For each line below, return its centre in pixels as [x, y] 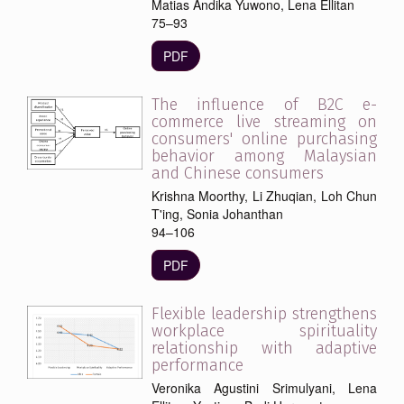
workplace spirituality [264, 331]
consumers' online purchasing [264, 138]
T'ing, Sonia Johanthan [217, 213]
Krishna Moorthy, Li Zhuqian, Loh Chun [264, 195]
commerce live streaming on [264, 121]
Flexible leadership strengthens [264, 313]
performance [197, 365]
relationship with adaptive [264, 348]
